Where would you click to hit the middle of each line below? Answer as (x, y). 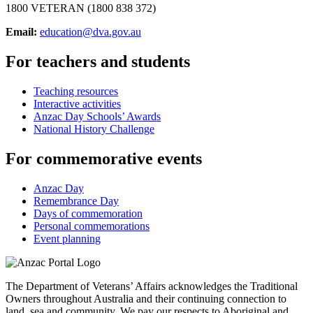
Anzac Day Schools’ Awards (97, 117)
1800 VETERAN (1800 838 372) (81, 8)
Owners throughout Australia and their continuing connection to (146, 298)
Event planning (67, 238)
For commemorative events (104, 159)
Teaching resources (76, 92)
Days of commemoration (88, 213)
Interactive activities (77, 104)
